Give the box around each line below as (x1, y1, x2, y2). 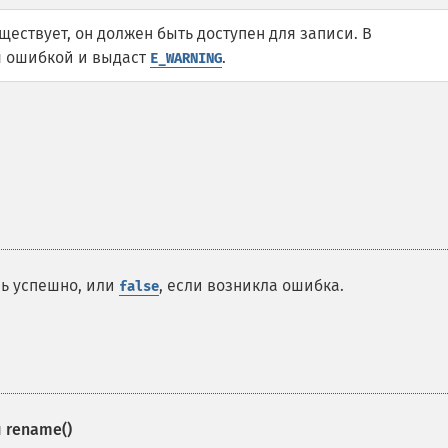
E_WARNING (150, 50, 222, 67)
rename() (6, 420, 72, 439)
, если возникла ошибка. (159, 276, 344, 295)
